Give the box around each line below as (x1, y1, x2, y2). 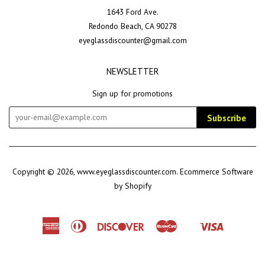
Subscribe (207, 112, 246, 124)
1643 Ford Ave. (106, 6, 159, 17)
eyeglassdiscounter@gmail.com (78, 34, 187, 46)
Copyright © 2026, (12, 166, 77, 177)
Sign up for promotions (92, 88, 173, 99)
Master (176, 218, 199, 229)
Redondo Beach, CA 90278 (88, 20, 177, 31)
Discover (144, 218, 174, 229)
